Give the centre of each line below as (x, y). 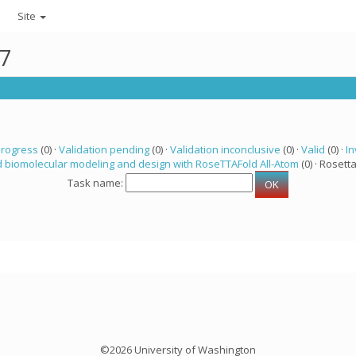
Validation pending (104, 149)
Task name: (97, 183)
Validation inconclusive (225, 149)
